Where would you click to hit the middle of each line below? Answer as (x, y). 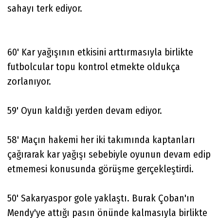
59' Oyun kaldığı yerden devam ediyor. (86, 110)
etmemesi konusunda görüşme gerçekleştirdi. (102, 169)
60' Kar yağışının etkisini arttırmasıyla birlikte (100, 52)
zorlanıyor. (30, 81)
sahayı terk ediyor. (45, 8)
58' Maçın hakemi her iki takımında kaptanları (101, 139)
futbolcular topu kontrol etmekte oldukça (94, 66)
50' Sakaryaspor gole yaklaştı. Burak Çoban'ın (101, 198)
